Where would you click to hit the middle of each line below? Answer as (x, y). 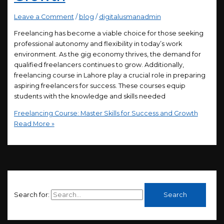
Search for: (31, 195)
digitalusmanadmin (130, 17)
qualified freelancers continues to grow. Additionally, (99, 65)
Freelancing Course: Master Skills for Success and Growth (106, 113)
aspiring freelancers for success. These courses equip (99, 86)
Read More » (34, 123)
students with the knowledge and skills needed (89, 96)
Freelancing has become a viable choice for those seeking (108, 33)
